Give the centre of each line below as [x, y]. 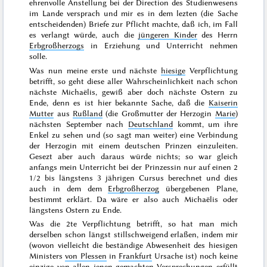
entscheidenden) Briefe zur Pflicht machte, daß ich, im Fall [133, 24]
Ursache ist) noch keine [195, 256]
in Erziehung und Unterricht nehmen [161, 45]
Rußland [87, 113]
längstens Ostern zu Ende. [76, 209]
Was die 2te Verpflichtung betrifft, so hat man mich [133, 224]
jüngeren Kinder [168, 34]
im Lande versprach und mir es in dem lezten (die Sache [133, 13]
